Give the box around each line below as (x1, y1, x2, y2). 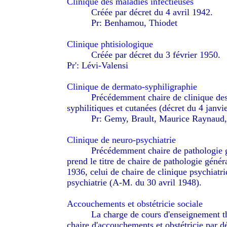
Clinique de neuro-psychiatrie (66, 135, 176, 145)
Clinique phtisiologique (66, 39, 153, 49)
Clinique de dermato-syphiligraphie (66, 82, 197, 92)
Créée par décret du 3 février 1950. (91, 50, 220, 60)
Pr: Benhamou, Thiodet (91, 18, 177, 28)
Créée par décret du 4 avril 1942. (91, 7, 213, 17)
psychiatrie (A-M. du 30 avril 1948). (66, 177, 204, 187)
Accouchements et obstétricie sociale (66, 199, 203, 209)
